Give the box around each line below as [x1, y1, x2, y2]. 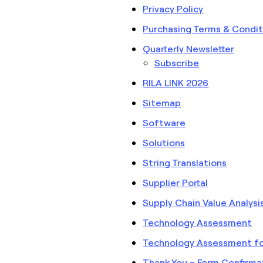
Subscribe [154, 56, 199, 69]
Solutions [143, 136, 186, 149]
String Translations [143, 156, 227, 168]
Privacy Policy [143, 2, 204, 15]
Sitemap [143, 96, 181, 109]
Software [143, 116, 186, 129]
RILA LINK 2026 [143, 76, 209, 89]
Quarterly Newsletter [143, 42, 235, 55]
